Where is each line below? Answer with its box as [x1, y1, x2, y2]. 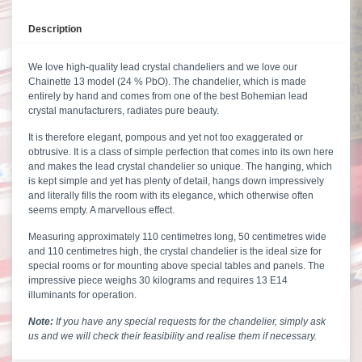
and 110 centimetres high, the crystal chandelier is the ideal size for [28, 246, 322, 258]
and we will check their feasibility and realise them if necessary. [41, 330, 317, 343]
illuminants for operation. [28, 289, 137, 301]
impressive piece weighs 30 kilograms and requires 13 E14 [28, 275, 288, 287]
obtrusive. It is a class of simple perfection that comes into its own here [28, 146, 334, 158]
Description [28, 23, 82, 36]
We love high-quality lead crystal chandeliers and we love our [28, 61, 297, 74]
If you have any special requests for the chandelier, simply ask [53, 316, 326, 328]
